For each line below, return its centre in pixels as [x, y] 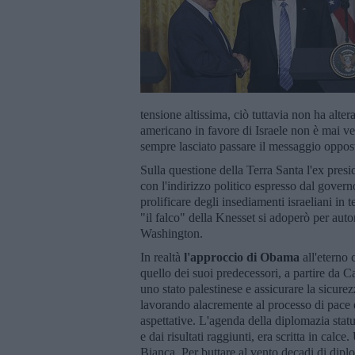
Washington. [173, 233]
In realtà [162, 257]
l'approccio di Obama [242, 257]
